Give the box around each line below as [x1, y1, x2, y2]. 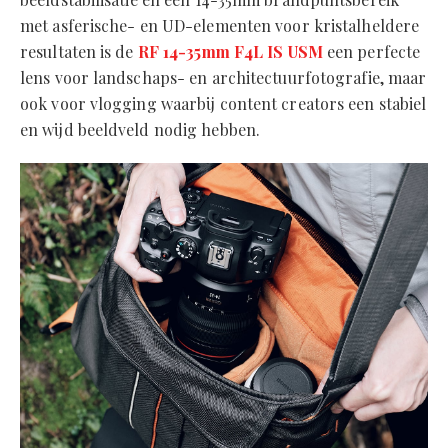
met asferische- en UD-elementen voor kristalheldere [20, 15, 420, 36]
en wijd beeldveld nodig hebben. [20, 119, 261, 140]
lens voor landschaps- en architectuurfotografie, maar [20, 67, 427, 88]
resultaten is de [20, 41, 138, 62]
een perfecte [322, 41, 421, 62]
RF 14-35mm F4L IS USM [137, 41, 323, 62]
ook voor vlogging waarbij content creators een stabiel [20, 93, 427, 114]
